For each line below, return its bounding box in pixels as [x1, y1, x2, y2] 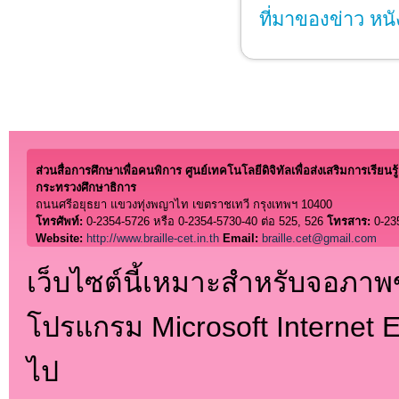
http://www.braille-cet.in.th [86, 232, 219, 245]
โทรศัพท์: [36, 215, 83, 228]
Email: [223, 232, 262, 245]
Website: [36, 232, 86, 245]
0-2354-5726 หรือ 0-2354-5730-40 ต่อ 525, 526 [83, 215, 327, 228]
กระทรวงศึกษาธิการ [36, 181, 136, 194]
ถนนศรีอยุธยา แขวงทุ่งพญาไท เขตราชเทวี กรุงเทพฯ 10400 [36, 198, 332, 211]
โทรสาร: [327, 215, 370, 228]
